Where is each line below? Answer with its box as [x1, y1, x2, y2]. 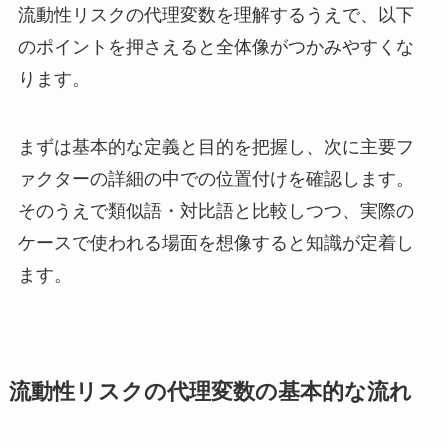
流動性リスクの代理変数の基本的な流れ [8, 379, 412, 404]
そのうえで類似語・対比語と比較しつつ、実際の [17, 200, 414, 221]
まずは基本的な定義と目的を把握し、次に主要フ [17, 136, 414, 157]
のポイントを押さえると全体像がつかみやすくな [17, 36, 414, 57]
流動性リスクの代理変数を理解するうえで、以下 [17, 4, 414, 25]
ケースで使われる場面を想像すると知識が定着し [17, 232, 414, 253]
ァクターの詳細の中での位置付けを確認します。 [17, 168, 414, 189]
